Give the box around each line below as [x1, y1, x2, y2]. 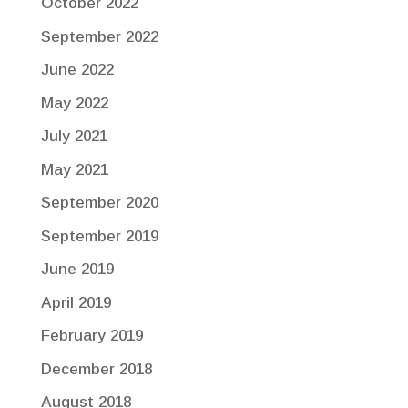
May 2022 [40, 94, 108, 112]
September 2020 [40, 194, 158, 212]
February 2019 [40, 327, 143, 345]
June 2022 [40, 61, 114, 79]
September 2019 [40, 227, 158, 245]
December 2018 [40, 360, 152, 378]
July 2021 [40, 127, 107, 146]
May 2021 [40, 160, 108, 178]
